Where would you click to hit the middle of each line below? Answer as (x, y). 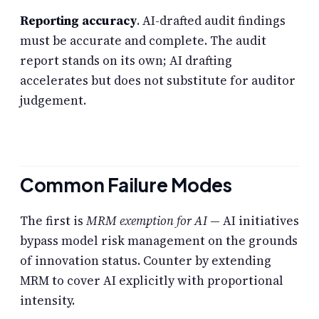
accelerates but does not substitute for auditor (158, 81)
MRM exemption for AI (147, 220)
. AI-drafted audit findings (211, 21)
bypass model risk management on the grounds (159, 240)
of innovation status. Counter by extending (146, 260)
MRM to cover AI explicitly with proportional (152, 280)
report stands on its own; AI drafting (126, 61)
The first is (53, 220)
